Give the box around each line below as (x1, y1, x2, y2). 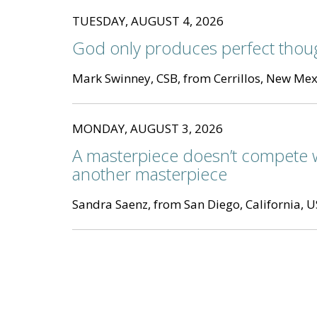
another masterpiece (72, 162, 227, 186)
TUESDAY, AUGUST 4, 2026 (72, 13, 224, 30)
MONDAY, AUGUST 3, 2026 (72, 120, 223, 137)
